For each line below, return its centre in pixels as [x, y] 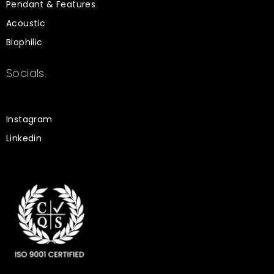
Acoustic [26, 23]
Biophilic [24, 42]
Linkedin [24, 138]
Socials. [27, 73]
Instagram [29, 119]
